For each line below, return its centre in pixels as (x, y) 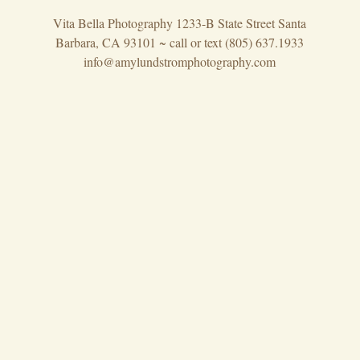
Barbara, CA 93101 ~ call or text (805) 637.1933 (180, 42)
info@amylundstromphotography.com (180, 61)
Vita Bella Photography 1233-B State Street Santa (180, 23)
